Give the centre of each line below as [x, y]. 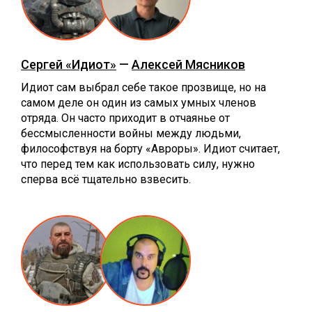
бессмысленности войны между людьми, [131, 133]
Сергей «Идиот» [69, 64]
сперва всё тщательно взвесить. [106, 179]
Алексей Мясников [188, 64]
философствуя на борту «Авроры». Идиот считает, [150, 148]
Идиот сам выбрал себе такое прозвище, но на [143, 87]
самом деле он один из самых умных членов [139, 102]
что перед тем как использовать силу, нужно [138, 164]
